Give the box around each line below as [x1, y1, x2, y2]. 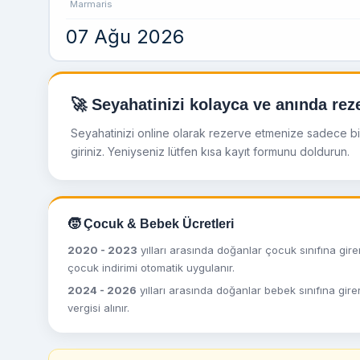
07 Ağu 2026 [65, 24, 184, 48]
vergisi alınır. [67, 301, 129, 315]
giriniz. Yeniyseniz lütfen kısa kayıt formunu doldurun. [71, 145, 350, 159]
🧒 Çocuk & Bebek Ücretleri [67, 217, 234, 231]
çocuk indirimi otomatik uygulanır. [67, 261, 235, 275]
